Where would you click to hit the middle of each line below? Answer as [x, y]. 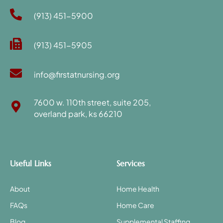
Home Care [135, 205]
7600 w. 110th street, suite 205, [92, 102]
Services [131, 163]
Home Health [138, 188]
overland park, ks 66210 [78, 113]
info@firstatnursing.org [77, 74]
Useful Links [31, 163]
